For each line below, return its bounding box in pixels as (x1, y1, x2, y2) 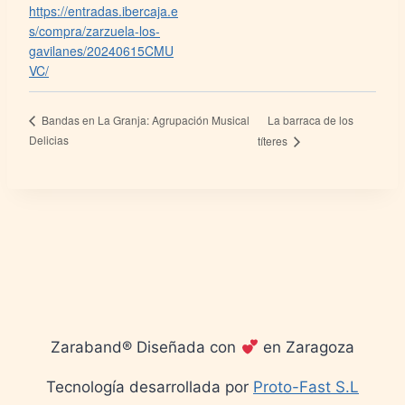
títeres (258, 133, 291, 149)
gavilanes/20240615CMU (29, 42, 174, 61)
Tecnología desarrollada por (46, 378, 253, 397)
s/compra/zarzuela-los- (29, 22, 160, 41)
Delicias (29, 132, 69, 148)
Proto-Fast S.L (253, 378, 359, 397)
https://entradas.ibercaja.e (29, 2, 178, 21)
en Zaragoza (258, 338, 354, 357)
